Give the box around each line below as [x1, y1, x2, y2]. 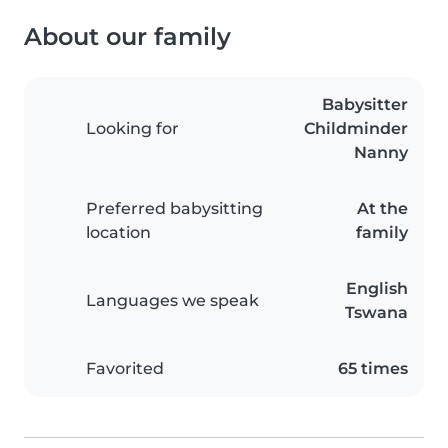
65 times [338, 359, 408, 379]
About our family [24, 22, 231, 52]
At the [357, 199, 408, 219]
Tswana [345, 303, 408, 323]
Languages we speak [86, 291, 259, 311]
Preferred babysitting [86, 199, 263, 219]
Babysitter [322, 95, 408, 115]
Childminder [304, 119, 408, 139]
